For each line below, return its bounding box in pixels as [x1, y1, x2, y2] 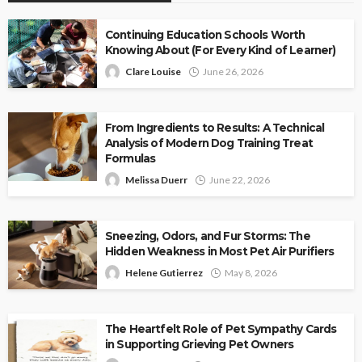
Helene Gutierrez [125, 266, 203, 279]
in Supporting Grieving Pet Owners [105, 337, 294, 351]
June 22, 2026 [209, 173, 270, 186]
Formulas [105, 151, 156, 165]
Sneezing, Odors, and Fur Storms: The [105, 229, 310, 242]
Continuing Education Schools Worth [105, 27, 305, 41]
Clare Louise [125, 65, 181, 78]
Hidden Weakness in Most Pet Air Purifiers [105, 244, 335, 258]
